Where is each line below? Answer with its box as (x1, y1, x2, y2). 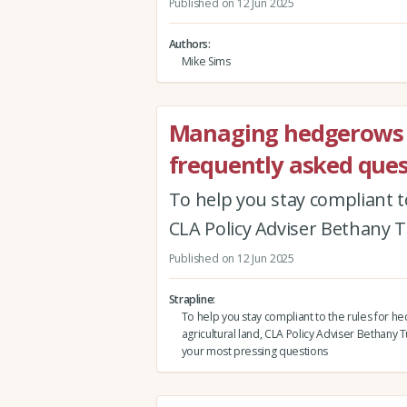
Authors (168, 35, 209, 52)
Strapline (168, 291, 213, 307)
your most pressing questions (181, 342, 328, 359)
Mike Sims (181, 53, 231, 69)
